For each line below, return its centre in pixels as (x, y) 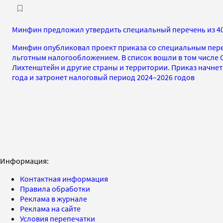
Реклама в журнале (54, 198)
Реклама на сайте (50, 208)
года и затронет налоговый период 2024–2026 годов (103, 77)
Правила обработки (55, 188)
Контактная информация (64, 178)
